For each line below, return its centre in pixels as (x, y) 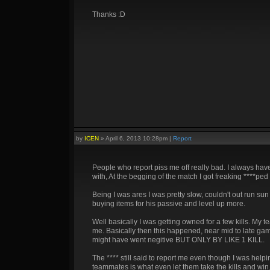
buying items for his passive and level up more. (169, 204)
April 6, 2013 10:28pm (137, 138)
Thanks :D (109, 14)
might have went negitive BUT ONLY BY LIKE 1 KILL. (178, 240)
